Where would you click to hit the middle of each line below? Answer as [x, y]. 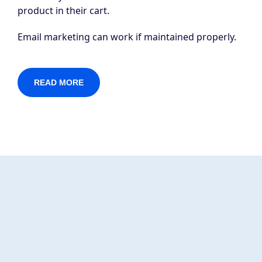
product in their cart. [65, 11]
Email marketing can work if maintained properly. [127, 37]
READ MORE [59, 83]
